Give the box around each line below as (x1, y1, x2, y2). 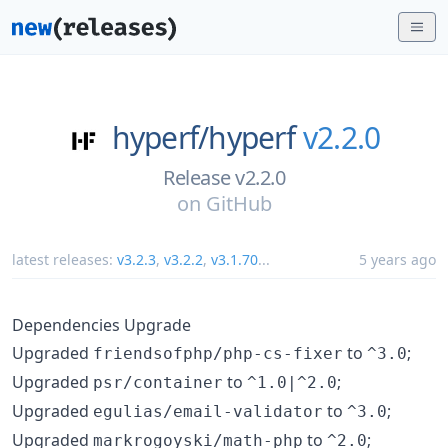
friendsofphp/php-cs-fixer (93, 343, 343, 363)
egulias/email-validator (93, 401, 323, 421)
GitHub (205, 189, 272, 217)
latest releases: (12, 249, 117, 269)
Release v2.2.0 (163, 163, 285, 191)
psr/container (93, 372, 223, 392)
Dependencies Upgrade (12, 313, 191, 336)
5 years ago (359, 249, 436, 269)
